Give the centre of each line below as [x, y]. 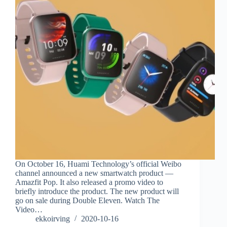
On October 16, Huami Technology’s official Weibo [98, 164]
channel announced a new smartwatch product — [94, 173]
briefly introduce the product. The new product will [97, 192]
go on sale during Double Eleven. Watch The [87, 201]
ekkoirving [53, 219]
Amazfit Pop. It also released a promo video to [89, 182]
